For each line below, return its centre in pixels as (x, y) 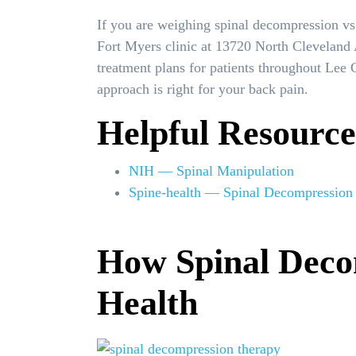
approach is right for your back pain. (203, 89)
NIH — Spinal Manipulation (211, 171)
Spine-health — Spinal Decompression (241, 193)
